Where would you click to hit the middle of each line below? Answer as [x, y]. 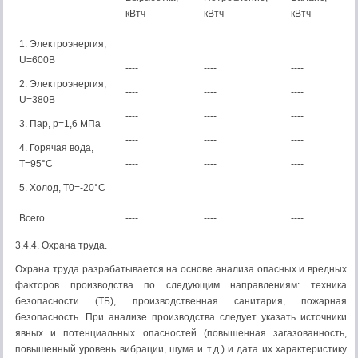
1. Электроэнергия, [63, 44]
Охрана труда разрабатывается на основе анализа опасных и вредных [181, 269]
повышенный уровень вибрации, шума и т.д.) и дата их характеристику [181, 349]
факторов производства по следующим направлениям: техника [181, 285]
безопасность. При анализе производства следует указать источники [181, 317]
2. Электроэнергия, [63, 84]
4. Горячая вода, [56, 148]
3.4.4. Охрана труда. [61, 245]
